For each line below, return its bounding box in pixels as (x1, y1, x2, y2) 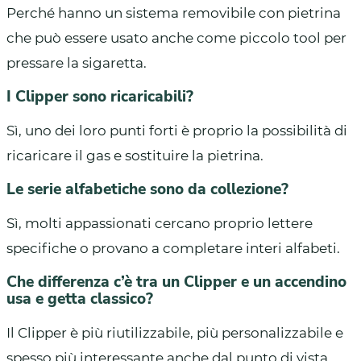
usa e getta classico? (6, 288, 153, 309)
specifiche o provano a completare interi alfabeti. (6, 239, 340, 256)
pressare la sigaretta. (6, 54, 147, 71)
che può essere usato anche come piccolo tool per (6, 29, 346, 46)
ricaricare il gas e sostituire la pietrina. (6, 147, 263, 164)
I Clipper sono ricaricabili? (6, 85, 193, 107)
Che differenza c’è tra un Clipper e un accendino (6, 271, 346, 293)
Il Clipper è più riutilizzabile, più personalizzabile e (6, 324, 343, 341)
